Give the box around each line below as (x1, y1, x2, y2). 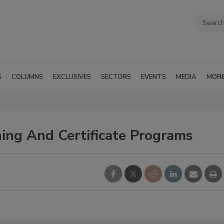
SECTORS (101, 72, 131, 81)
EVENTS (141, 72, 166, 81)
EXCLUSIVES (53, 72, 91, 81)
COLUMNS (11, 72, 43, 81)
